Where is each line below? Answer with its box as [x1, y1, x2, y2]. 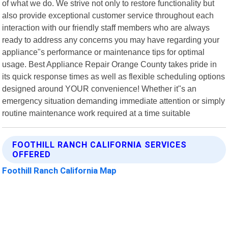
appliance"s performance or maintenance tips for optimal [2, 47, 205, 56]
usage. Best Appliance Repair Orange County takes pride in [2, 59, 217, 69]
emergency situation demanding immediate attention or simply [2, 96, 225, 105]
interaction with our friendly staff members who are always [2, 22, 210, 32]
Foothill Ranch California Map [2, 165, 117, 176]
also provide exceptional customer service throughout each [2, 10, 214, 20]
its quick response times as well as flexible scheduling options [2, 71, 225, 81]
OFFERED [12, 149, 51, 159]
